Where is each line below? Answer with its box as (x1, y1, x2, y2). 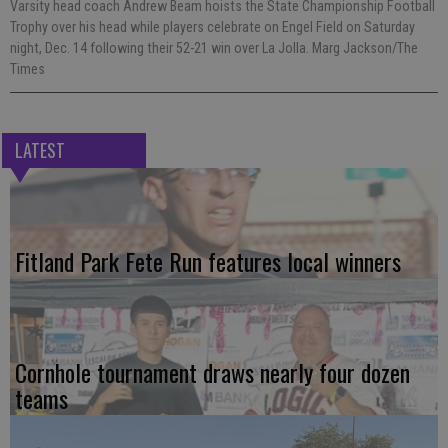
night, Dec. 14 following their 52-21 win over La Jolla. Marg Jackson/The (10, 40, 418, 57)
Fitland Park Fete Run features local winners (15, 243, 401, 280)
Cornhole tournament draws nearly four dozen (15, 354, 410, 391)
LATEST (14, 137, 65, 164)
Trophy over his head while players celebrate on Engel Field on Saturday (10, 19, 415, 36)
